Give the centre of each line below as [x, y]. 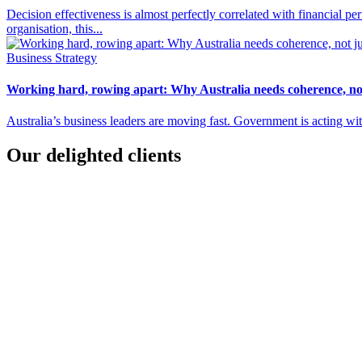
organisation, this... [55, 28]
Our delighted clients [94, 156]
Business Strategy [52, 57]
